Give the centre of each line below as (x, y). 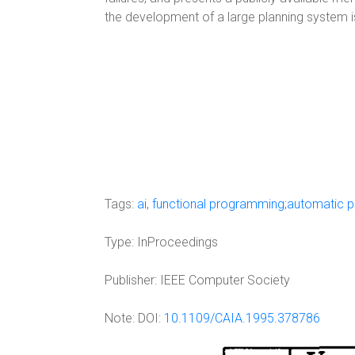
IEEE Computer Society (225, 280)
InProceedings (176, 242)
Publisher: (131, 280)
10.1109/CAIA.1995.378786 (242, 318)
